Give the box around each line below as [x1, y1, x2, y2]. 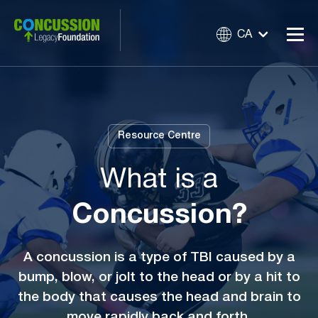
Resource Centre [117, 131, 201, 141]
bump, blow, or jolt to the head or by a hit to [18, 270, 300, 284]
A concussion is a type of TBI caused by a [23, 251, 295, 264]
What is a [100, 166, 218, 193]
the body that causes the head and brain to [17, 290, 301, 304]
